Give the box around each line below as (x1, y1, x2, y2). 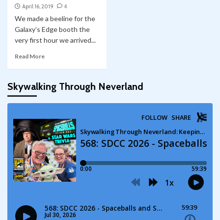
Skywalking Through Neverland (7, 81, 143, 93)
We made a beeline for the (15, 14, 95, 23)
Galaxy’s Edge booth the (15, 25, 90, 34)
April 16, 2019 (22, 3, 54, 10)
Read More (15, 53, 45, 60)
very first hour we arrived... (15, 36, 96, 45)
